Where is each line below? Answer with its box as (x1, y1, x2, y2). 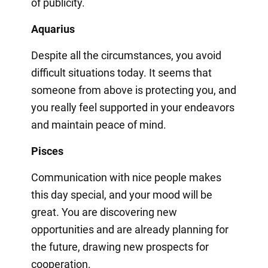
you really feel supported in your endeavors (31, 100, 234, 114)
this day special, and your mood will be (31, 188, 212, 201)
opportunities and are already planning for (31, 223, 229, 236)
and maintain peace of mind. (31, 118, 166, 131)
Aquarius (31, 22, 75, 35)
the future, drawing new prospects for (31, 240, 209, 253)
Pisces (31, 144, 63, 157)
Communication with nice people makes (31, 170, 221, 184)
